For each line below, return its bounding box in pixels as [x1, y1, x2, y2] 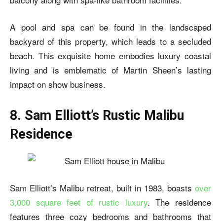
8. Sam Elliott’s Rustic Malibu [10, 107, 184, 123]
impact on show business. [10, 77, 106, 90]
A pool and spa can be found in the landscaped [10, 20, 211, 33]
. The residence [147, 195, 212, 208]
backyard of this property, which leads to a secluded [10, 35, 211, 47]
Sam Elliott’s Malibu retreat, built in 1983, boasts [10, 181, 195, 194]
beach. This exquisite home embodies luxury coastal [10, 49, 211, 62]
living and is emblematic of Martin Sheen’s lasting [10, 63, 211, 76]
